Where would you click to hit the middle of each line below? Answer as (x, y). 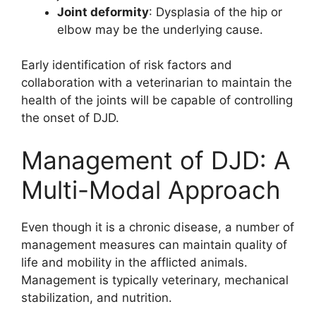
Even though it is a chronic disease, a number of (158, 227)
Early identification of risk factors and (127, 65)
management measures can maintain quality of (154, 244)
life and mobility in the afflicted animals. (134, 262)
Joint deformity (103, 12)
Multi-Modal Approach (151, 189)
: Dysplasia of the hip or (215, 12)
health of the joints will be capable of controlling (157, 101)
